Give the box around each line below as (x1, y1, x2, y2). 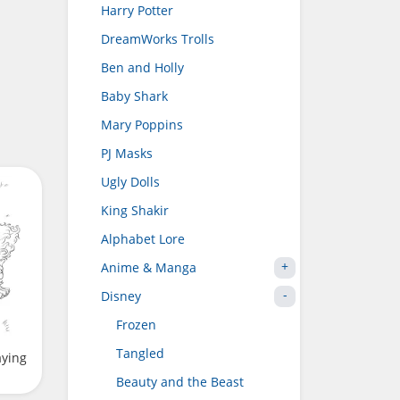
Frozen (116, 316, 156, 333)
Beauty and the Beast (116, 373, 244, 390)
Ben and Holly (101, 59, 184, 76)
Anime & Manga (101, 259, 196, 276)
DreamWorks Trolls (101, 30, 214, 47)
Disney (101, 287, 141, 304)
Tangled (116, 345, 164, 362)
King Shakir (101, 202, 169, 219)
